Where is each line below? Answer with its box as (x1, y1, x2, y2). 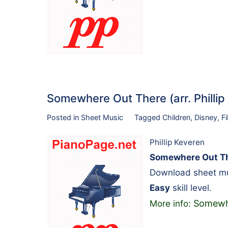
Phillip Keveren (150, 137, 205, 148)
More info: (150, 198, 193, 209)
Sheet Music (81, 112, 123, 122)
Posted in (47, 112, 81, 122)
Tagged (134, 112, 162, 122)
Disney (194, 112, 217, 122)
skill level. (170, 183, 212, 193)
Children (162, 112, 190, 122)
